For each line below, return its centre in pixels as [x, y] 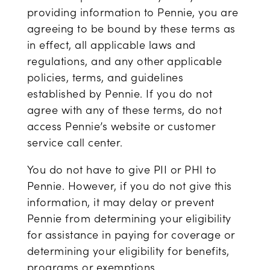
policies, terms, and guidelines [105, 77]
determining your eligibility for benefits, [128, 251]
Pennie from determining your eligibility [129, 218]
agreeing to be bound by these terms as [131, 28]
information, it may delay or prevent [121, 202]
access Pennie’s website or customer [121, 126]
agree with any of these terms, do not [124, 110]
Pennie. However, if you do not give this [129, 186]
